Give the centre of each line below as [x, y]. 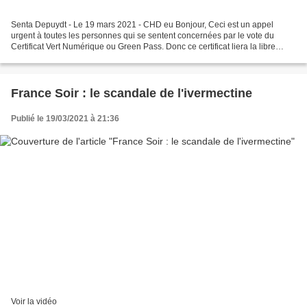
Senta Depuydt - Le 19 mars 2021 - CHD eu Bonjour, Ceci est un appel [142, 24]
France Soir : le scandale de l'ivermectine [132, 93]
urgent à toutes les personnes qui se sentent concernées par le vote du [143, 35]
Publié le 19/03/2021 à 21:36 [65, 118]
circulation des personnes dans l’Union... [87, 57]
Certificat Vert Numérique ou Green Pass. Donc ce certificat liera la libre [143, 46]
